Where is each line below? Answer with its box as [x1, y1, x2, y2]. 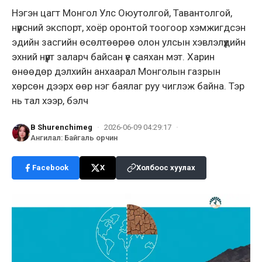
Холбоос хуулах [136, 163, 195, 172]
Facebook [32, 163, 68, 172]
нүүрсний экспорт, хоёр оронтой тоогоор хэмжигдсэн [12, 21, 246, 33]
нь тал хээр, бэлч [12, 94, 88, 106]
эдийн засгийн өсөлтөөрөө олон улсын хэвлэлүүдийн [12, 36, 246, 48]
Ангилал [30, 133, 61, 142]
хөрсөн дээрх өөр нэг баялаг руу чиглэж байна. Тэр [12, 80, 244, 92]
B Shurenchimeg [30, 122, 92, 132]
